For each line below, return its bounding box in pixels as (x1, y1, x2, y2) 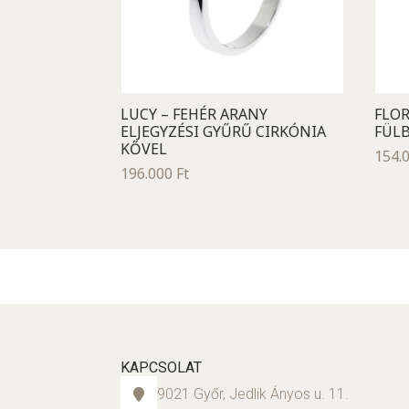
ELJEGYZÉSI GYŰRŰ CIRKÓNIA (121, 121, 326, 142)
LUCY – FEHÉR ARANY (121, 103, 267, 124)
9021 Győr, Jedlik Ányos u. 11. (157, 384, 349, 403)
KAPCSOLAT (121, 358, 202, 376)
